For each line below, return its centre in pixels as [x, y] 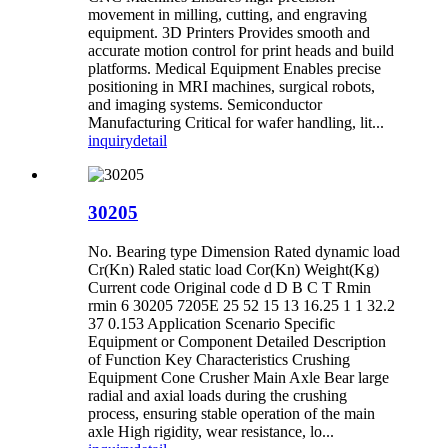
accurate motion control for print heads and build [241, 50]
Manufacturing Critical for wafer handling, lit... [236, 122]
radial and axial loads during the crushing [217, 396]
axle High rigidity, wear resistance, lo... [211, 432]
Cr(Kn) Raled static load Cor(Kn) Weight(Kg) [233, 270]
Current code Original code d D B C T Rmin [229, 288]
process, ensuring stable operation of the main [231, 414]
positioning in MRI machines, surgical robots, [231, 86]
